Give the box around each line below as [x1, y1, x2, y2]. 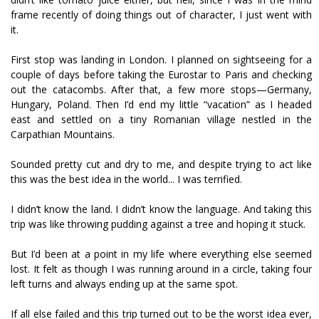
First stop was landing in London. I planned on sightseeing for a [11, 52, 312, 66]
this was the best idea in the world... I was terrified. [11, 172, 242, 186]
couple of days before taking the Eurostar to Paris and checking [11, 67, 312, 81]
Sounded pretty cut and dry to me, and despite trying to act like [11, 157, 312, 171]
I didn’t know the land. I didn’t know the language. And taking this [11, 202, 312, 216]
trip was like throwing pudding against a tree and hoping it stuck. [11, 216, 305, 231]
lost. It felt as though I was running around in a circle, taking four [11, 261, 312, 276]
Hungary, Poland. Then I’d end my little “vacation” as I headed [11, 97, 312, 111]
